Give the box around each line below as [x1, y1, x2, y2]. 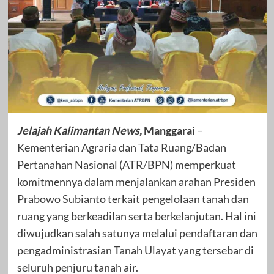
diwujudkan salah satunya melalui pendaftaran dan [17, 226, 257, 240]
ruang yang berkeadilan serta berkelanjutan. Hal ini [17, 209, 256, 223]
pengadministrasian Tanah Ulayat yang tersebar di [17, 243, 254, 257]
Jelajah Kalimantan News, [17, 123, 142, 137]
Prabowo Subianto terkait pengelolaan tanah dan [17, 191, 249, 206]
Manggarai [141, 123, 195, 137]
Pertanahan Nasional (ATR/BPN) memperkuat [17, 157, 236, 171]
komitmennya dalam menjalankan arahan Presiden [17, 174, 256, 188]
